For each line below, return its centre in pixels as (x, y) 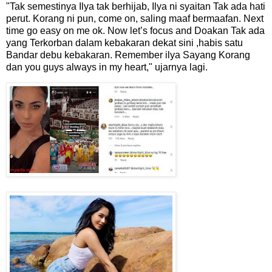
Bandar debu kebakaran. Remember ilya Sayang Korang (128, 55)
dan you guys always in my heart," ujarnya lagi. (108, 67)
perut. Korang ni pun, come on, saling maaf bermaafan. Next (135, 18)
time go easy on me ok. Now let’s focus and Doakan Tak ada (135, 30)
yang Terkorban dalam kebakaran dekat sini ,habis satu (124, 42)
